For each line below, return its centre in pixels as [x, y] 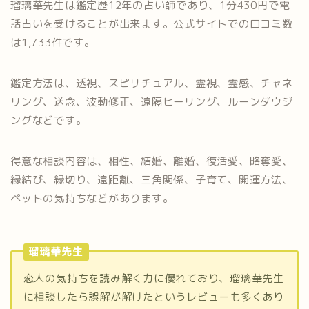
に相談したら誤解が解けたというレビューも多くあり [153, 297]
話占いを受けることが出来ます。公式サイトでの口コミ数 [152, 24]
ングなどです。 [49, 121]
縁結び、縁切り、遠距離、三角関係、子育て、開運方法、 [152, 180]
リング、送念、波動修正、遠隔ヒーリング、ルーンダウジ [152, 102]
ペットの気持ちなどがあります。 [92, 199]
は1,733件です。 [53, 43]
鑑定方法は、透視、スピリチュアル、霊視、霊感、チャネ [152, 83]
